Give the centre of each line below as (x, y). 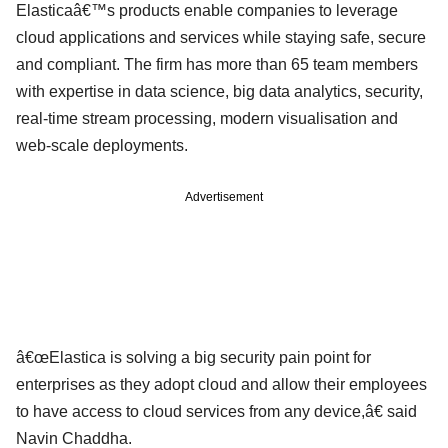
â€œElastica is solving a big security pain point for (193, 357)
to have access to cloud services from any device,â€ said (216, 411)
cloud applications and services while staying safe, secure (221, 37)
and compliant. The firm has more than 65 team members (217, 64)
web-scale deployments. (102, 145)
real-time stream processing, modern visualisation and (207, 118)
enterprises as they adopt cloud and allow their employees (221, 384)
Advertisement (224, 196)
